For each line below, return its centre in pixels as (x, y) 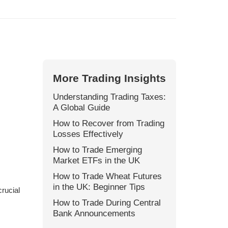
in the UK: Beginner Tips (99, 187)
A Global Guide (81, 107)
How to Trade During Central (107, 203)
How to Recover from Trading (108, 123)
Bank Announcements (94, 213)
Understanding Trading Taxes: (109, 97)
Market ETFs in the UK (96, 160)
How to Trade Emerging (97, 150)
